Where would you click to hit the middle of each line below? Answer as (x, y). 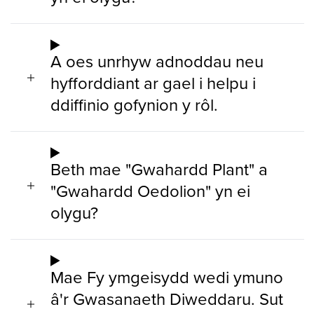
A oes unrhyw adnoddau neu (157, 61)
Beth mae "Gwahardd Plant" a (159, 169)
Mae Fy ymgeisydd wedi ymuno (167, 277)
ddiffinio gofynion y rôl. (134, 105)
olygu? (74, 212)
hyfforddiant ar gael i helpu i (153, 83)
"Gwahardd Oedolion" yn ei (150, 190)
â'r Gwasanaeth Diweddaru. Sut (167, 298)
